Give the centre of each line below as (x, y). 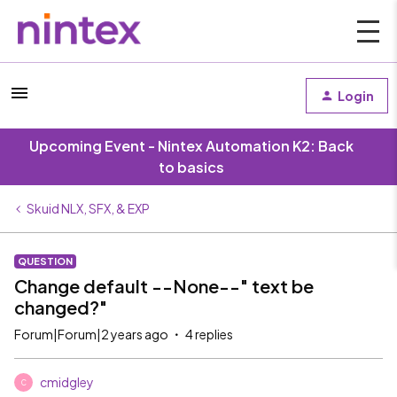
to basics (191, 167)
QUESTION (45, 261)
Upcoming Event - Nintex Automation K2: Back (191, 146)
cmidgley (67, 382)
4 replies (209, 334)
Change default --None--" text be (164, 286)
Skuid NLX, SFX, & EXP (88, 208)
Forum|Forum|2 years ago (91, 334)
